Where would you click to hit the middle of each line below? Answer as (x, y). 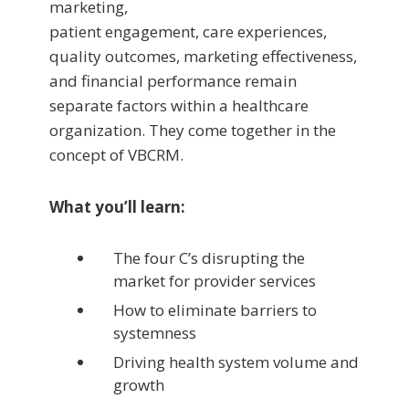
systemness (155, 332)
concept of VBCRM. (116, 154)
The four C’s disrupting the (209, 257)
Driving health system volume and (236, 362)
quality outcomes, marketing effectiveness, (203, 56)
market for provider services (215, 280)
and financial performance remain (173, 80)
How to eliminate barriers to (215, 309)
